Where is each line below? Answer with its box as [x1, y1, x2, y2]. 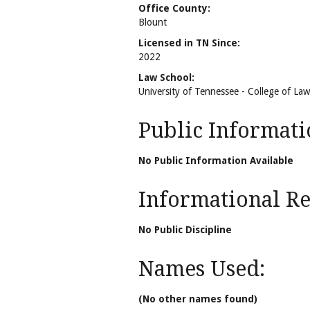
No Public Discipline [138, 224, 232, 236]
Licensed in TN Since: [138, 37, 240, 48]
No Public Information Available [138, 155, 293, 167]
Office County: [138, 2, 210, 14]
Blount [138, 16, 167, 28]
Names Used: [138, 257, 265, 282]
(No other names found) [138, 293, 257, 305]
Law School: [138, 72, 194, 84]
